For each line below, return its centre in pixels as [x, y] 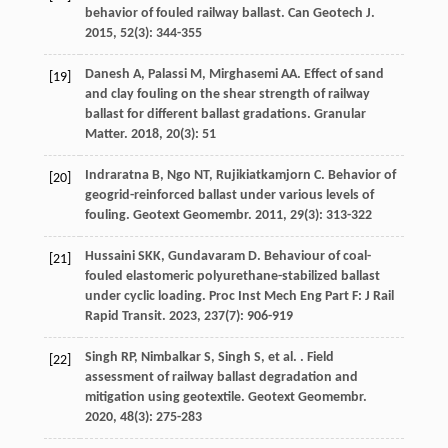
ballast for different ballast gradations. [199, 115]
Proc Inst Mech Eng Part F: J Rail [301, 297]
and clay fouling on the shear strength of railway [227, 95]
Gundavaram [206, 257]
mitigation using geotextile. [166, 398]
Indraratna [116, 176]
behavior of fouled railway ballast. [186, 14]
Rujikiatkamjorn [263, 176]
